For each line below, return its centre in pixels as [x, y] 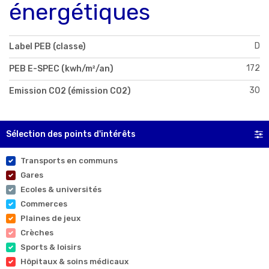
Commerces [44, 204]
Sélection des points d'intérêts [71, 134]
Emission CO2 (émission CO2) [70, 91]
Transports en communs [69, 160]
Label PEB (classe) [47, 46]
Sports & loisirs [51, 247]
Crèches [37, 232]
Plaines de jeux [50, 218]
